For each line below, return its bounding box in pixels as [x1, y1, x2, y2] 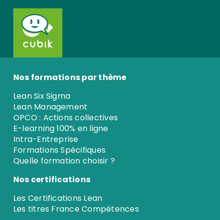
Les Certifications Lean [13, 192, 103, 204]
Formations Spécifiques [13, 144, 106, 156]
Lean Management [13, 101, 88, 112]
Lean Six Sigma [13, 90, 71, 102]
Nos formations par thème [13, 71, 127, 83]
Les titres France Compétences [13, 203, 139, 215]
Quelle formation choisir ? [13, 155, 115, 166]
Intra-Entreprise [13, 133, 79, 145]
